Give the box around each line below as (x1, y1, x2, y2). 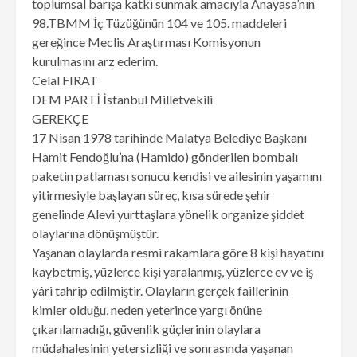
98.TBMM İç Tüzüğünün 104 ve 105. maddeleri (32, 14, 287, 30)
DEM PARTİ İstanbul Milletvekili (32, 91, 213, 107)
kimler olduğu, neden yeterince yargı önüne (32, 301, 262, 317)
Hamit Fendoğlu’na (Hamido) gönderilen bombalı (32, 148, 298, 164)
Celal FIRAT (32, 72, 98, 88)
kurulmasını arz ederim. (32, 53, 158, 69)
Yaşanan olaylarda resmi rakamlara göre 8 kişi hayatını (32, 244, 324, 260)
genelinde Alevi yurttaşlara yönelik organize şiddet (32, 206, 304, 222)
